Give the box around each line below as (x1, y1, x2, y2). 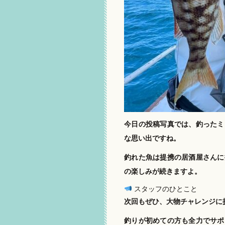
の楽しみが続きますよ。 (124, 167, 201, 175)
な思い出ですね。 (124, 134, 180, 143)
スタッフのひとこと (132, 184, 197, 193)
